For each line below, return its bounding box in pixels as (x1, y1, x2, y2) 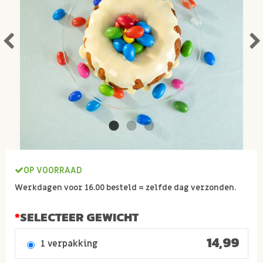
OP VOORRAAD (23, 164, 82, 176)
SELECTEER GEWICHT (20, 208, 139, 226)
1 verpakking (41, 238, 98, 249)
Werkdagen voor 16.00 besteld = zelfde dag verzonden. (15, 183, 236, 193)
